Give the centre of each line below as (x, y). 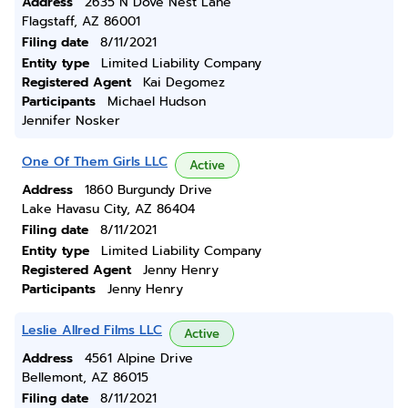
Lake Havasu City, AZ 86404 (108, 209)
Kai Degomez (184, 82)
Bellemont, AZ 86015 (85, 377)
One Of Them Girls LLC (95, 162)
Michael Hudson (157, 102)
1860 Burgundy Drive (148, 190)
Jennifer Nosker (71, 121)
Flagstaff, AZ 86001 (81, 21)
